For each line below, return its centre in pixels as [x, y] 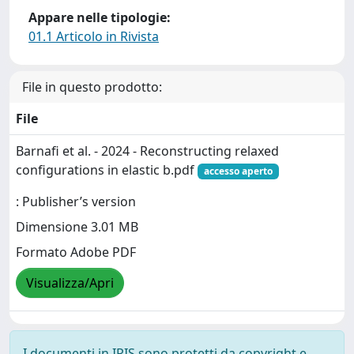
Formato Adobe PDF [76, 252]
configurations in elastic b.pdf [107, 170]
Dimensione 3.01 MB [77, 227]
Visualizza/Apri [70, 283]
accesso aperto [238, 171]
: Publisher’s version [76, 202]
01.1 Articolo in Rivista [94, 36]
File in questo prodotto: [92, 87]
